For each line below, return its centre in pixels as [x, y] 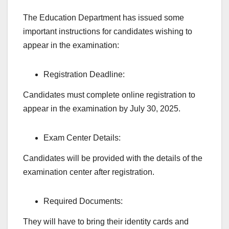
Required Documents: [84, 201]
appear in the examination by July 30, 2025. [102, 109]
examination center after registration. [89, 172]
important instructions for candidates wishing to [108, 32]
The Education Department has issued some [104, 18]
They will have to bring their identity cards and [106, 221]
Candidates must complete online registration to [109, 95]
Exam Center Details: [83, 138]
